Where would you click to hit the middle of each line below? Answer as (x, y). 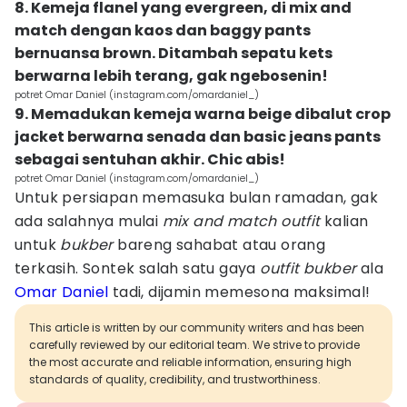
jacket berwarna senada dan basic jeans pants (198, 137)
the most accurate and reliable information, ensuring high (190, 362)
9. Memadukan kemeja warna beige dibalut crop (203, 114)
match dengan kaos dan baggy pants (163, 30)
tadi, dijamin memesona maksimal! (239, 292)
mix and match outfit (243, 221)
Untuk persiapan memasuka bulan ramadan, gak (197, 198)
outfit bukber (310, 268)
